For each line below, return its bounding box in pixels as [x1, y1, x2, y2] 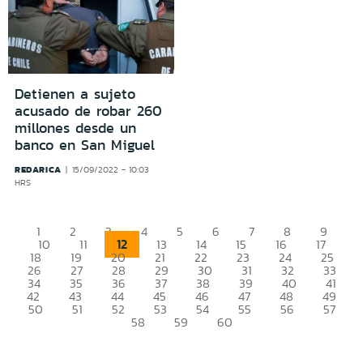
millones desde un [15, 117, 136, 139]
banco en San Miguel [15, 134, 155, 156]
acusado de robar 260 [15, 100, 162, 122]
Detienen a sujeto [15, 83, 135, 105]
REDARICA [15, 162, 62, 176]
